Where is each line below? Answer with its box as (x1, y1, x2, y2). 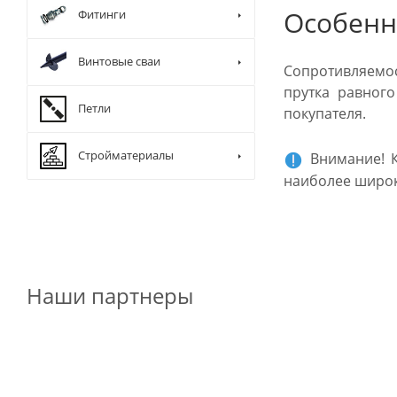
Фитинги (78, 6, 126, 22)
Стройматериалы (78, 147, 174, 163)
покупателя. (284, 104, 366, 124)
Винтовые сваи (78, 53, 160, 69)
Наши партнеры (27, 280, 193, 310)
